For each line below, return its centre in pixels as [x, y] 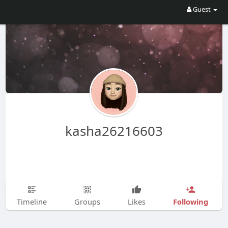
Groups [87, 202]
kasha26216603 [114, 131]
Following [190, 201]
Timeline [32, 202]
